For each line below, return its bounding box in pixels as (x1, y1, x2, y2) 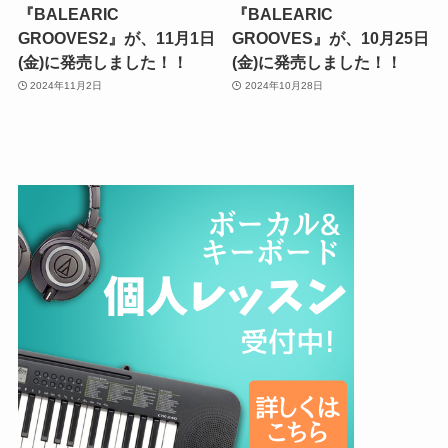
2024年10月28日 (244, 80, 323, 92)
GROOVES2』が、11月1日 (17, 28, 215, 47)
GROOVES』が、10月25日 (232, 28, 430, 47)
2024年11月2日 (30, 80, 103, 92)
